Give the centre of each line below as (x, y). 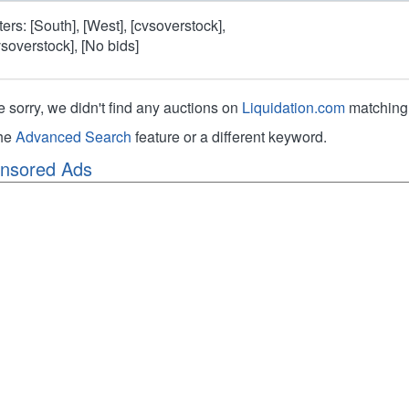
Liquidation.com (294, 107)
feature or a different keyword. (230, 136)
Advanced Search (74, 136)
